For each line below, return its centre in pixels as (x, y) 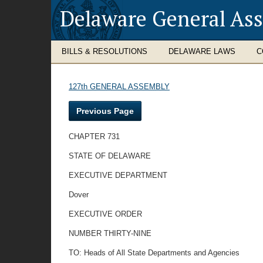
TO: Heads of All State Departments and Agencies (154, 253)
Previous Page (105, 111)
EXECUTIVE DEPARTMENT (118, 175)
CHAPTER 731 (94, 136)
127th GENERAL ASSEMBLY (119, 87)
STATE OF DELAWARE (110, 156)
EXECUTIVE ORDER (105, 214)
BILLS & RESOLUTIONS (104, 51)
